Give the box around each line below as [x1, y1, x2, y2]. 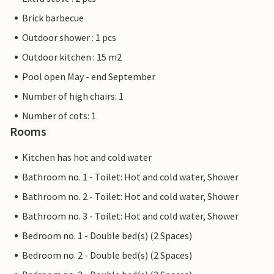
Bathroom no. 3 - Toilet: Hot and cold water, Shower [22, 210, 239, 223]
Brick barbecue [22, 12, 84, 24]
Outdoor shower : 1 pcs [22, 31, 116, 44]
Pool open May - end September [22, 70, 155, 83]
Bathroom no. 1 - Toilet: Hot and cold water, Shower [22, 171, 239, 183]
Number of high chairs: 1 [22, 90, 124, 103]
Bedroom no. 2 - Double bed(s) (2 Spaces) [22, 249, 192, 262]
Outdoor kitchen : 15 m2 [22, 51, 122, 64]
